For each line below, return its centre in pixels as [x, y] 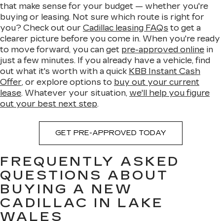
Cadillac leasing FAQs [126, 28]
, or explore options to [68, 82]
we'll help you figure [169, 93]
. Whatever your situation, [75, 93]
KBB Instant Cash [165, 71]
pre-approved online [163, 50]
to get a [184, 28]
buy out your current [157, 82]
